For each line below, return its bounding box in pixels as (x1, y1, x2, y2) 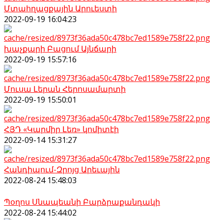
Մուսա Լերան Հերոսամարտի (4, 83, 126, 95)
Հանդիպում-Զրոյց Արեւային (4, 164, 120, 175)
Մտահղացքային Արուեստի (4, 3, 117, 14)
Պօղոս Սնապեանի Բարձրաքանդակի (4, 196, 160, 208)
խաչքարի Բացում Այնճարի (4, 43, 116, 55)
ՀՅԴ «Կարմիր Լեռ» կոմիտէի (4, 124, 119, 135)
